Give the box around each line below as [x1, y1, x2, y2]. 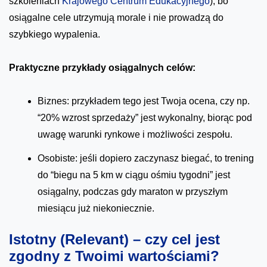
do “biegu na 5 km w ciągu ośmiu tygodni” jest [38, 169, 230, 180]
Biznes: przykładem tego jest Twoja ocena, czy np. [38, 95, 250, 106]
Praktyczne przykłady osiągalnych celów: [9, 62, 195, 73]
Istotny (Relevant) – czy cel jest [9, 231, 220, 247]
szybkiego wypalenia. [9, 29, 100, 39]
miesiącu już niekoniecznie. [38, 203, 154, 213]
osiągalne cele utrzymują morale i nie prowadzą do [9, 12, 223, 23]
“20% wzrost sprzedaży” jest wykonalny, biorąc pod [38, 112, 252, 123]
